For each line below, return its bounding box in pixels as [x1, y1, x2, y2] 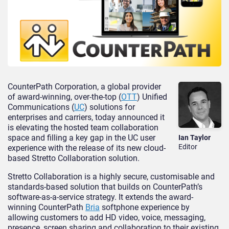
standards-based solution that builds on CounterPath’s [8, 182, 202, 192]
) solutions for [84, 102, 135, 112]
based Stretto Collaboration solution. [8, 153, 140, 164]
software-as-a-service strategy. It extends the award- [8, 192, 193, 202]
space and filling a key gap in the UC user [8, 133, 155, 143]
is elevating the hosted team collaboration [8, 123, 158, 133]
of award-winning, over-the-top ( [8, 92, 121, 102]
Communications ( [8, 102, 74, 112]
